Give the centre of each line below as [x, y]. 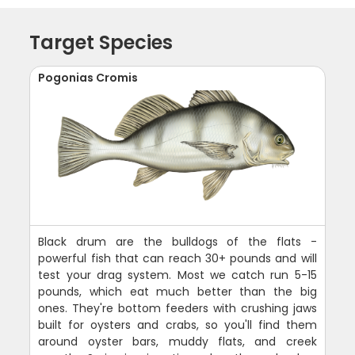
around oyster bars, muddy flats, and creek [177, 341]
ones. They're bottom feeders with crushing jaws [177, 308]
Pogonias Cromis [88, 77]
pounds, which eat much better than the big [177, 291]
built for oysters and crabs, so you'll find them [177, 324]
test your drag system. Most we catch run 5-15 [177, 275]
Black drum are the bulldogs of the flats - [177, 241]
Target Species [101, 42]
